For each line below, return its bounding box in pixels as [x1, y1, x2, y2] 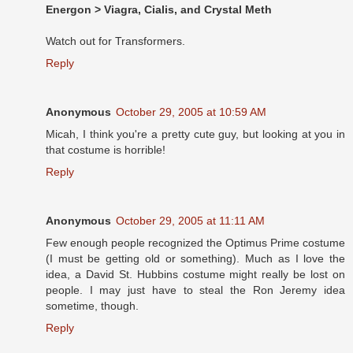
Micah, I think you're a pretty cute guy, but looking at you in [46, 128, 345, 141]
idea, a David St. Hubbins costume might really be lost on [46, 268, 345, 281]
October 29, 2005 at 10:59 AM [116, 106, 266, 119]
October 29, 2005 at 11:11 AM [116, 214, 265, 228]
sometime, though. [46, 299, 139, 313]
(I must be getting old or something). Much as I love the [46, 252, 345, 266]
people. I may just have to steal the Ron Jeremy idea [46, 284, 345, 297]
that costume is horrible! [46, 143, 165, 157]
